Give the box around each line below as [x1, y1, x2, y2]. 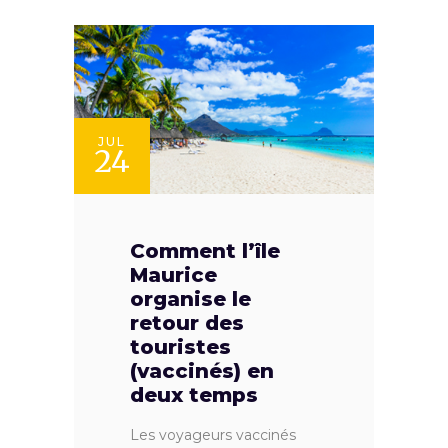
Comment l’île [130, 239, 280, 264]
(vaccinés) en [130, 359, 274, 384]
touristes [130, 335, 231, 360]
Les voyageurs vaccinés [130, 426, 296, 445]
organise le [130, 287, 251, 312]
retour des [130, 311, 244, 336]
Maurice [130, 263, 217, 288]
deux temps [130, 383, 258, 408]
